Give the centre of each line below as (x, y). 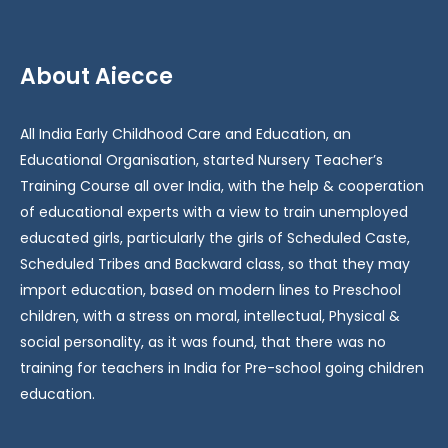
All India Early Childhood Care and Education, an (185, 133)
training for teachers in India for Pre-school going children (222, 367)
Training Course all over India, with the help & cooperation (222, 185)
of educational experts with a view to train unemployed (214, 211)
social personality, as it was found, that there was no (203, 341)
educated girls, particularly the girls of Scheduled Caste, (215, 237)
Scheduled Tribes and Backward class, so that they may (215, 263)
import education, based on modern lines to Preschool (210, 289)
